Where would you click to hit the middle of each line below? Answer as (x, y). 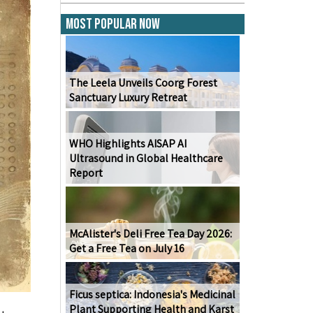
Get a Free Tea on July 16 (126, 249)
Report (86, 173)
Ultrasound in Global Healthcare (146, 159)
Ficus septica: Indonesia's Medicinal (152, 295)
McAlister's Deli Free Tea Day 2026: (150, 234)
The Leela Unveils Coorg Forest (143, 83)
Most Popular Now (112, 24)
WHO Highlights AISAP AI (128, 144)
